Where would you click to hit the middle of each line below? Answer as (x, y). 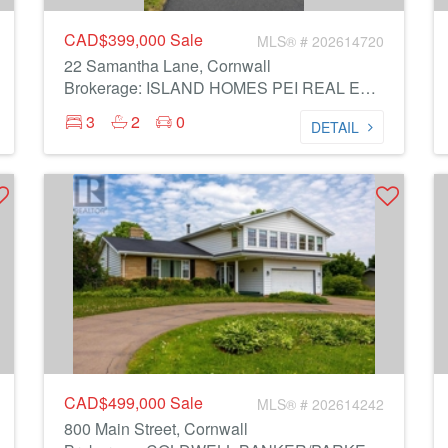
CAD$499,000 (117, 402)
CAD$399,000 (117, 39)
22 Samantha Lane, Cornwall (167, 65)
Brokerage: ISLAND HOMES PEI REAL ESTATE (368, 87)
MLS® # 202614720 (320, 41)
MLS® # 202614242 (320, 404)
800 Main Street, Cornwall (156, 428)
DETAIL (335, 127)
